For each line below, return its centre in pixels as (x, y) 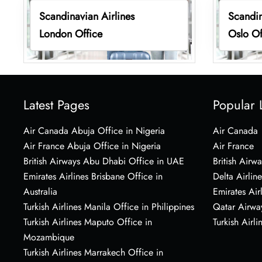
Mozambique (49, 237)
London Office (70, 34)
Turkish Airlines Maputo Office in (88, 222)
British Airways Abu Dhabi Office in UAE (104, 161)
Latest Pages (56, 104)
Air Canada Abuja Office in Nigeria (94, 130)
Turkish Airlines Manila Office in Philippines (109, 206)
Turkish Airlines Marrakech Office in (93, 252)
